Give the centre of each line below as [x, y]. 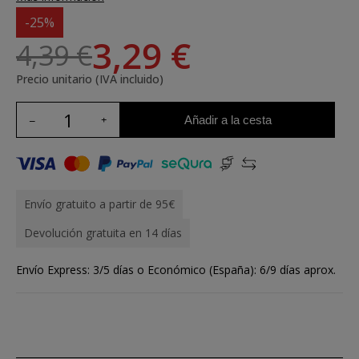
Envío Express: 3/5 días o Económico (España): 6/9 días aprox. [176, 270]
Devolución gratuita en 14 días [103, 233]
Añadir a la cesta [228, 119]
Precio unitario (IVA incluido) [90, 79]
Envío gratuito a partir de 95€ [99, 204]
